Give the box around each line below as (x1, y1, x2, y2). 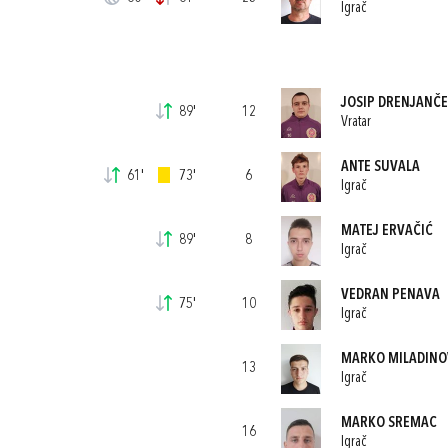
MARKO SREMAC (340, 415, 437, 431)
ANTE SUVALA (340, 159, 420, 175)
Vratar (340, 114, 371, 130)
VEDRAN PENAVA (340, 287, 440, 303)
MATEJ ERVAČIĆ (340, 223, 433, 239)
